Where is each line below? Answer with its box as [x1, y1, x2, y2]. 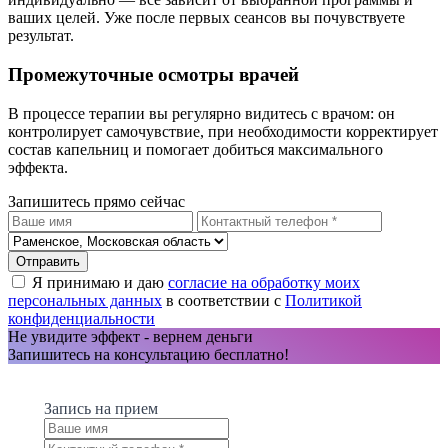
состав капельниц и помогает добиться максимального [8, 140, 383, 158]
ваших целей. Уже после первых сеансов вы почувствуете [8, 9, 405, 27]
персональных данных [8, 291, 162, 309]
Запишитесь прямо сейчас [8, 192, 185, 210]
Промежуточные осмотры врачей [8, 63, 299, 85]
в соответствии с [162, 291, 285, 309]
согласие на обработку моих [168, 273, 360, 291]
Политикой [285, 291, 362, 309]
